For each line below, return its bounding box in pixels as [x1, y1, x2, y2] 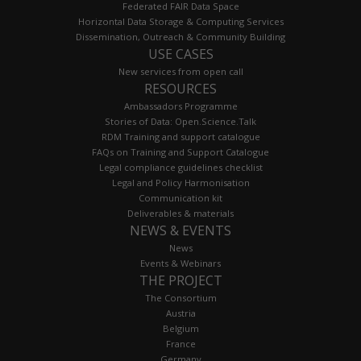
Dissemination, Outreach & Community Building [76, 31, 285, 44]
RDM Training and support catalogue [101, 131, 260, 143]
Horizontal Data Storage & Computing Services [77, 15, 284, 28]
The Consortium [144, 292, 217, 305]
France [165, 338, 196, 351]
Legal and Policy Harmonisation [111, 176, 250, 189]
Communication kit [139, 192, 222, 205]
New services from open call [118, 65, 243, 78]
